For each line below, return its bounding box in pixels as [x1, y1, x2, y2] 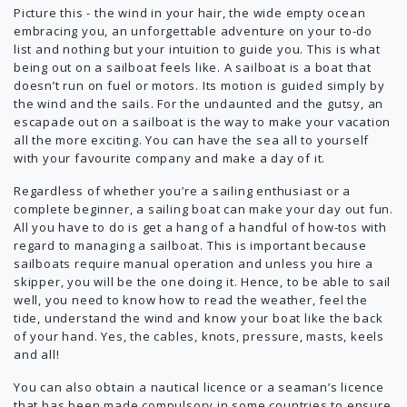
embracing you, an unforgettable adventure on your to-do [14, 23, 372, 39]
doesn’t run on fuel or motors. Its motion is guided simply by [14, 77, 385, 94]
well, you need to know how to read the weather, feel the [14, 292, 368, 308]
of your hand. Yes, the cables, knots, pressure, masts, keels [14, 328, 384, 344]
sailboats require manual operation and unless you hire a [14, 255, 373, 272]
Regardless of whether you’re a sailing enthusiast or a [14, 183, 352, 199]
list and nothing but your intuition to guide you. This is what [14, 41, 381, 57]
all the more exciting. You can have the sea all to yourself [14, 132, 370, 148]
